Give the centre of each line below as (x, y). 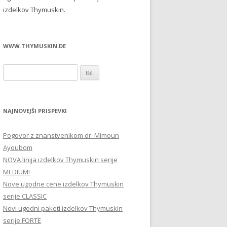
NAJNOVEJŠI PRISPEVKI (35, 111)
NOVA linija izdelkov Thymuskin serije (60, 160)
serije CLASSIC (25, 196)
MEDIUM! (16, 172)
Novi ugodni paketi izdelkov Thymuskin (63, 208)
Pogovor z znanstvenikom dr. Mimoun (61, 135)
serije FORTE (22, 220)
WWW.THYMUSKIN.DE (34, 46)
